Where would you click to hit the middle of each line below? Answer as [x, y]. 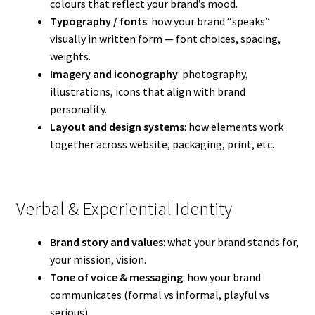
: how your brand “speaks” [208, 21]
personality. [78, 109]
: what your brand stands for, [231, 242]
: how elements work [233, 126]
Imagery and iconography [114, 73]
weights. [70, 56]
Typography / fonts [98, 21]
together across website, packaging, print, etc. [162, 144]
